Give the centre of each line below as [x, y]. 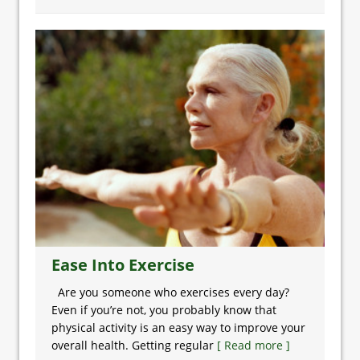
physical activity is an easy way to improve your [178, 327]
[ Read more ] [254, 345]
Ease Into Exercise [123, 265]
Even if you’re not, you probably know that [164, 310]
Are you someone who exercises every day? [170, 292]
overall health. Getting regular [134, 345]
